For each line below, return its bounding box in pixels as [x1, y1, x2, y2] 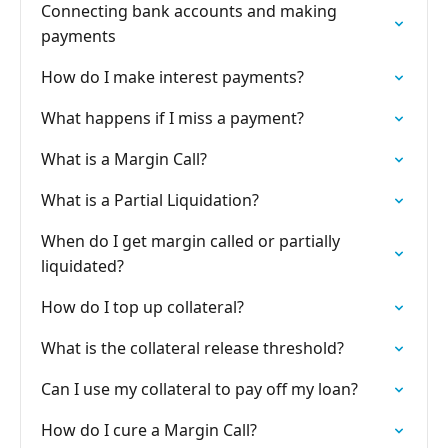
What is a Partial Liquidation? [41, 189, 259, 211]
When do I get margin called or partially [41, 230, 340, 252]
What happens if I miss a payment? [41, 107, 304, 129]
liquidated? [41, 255, 124, 277]
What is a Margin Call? [41, 148, 207, 170]
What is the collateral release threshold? [41, 337, 344, 359]
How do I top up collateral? [41, 296, 244, 318]
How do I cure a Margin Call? [41, 419, 257, 441]
